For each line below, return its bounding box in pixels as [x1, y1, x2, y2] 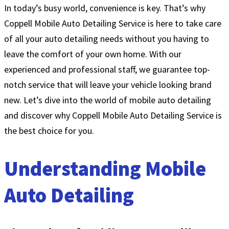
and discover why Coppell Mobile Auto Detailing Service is [4, 109, 222, 121]
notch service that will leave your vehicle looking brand [4, 79, 212, 90]
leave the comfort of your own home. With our [4, 48, 181, 60]
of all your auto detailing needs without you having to [4, 33, 209, 44]
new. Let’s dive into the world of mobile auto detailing [4, 94, 211, 106]
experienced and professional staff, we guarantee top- [4, 63, 210, 75]
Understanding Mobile [4, 156, 206, 182]
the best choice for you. [4, 125, 94, 136]
